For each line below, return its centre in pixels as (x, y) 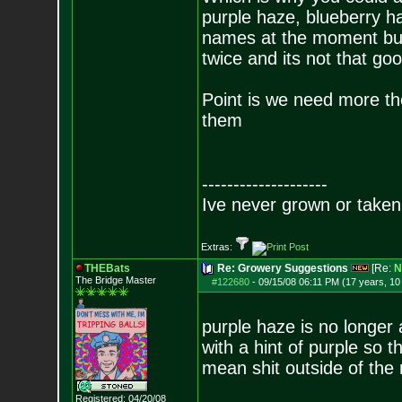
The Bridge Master (115, 280)
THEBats (107, 268)
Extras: (218, 247)
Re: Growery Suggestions (282, 268)
